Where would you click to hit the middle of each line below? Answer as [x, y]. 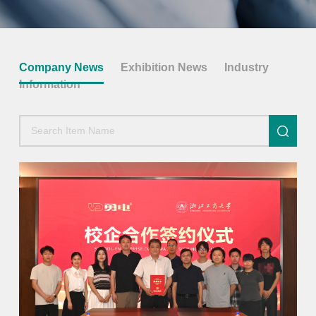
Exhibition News [164, 67]
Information [49, 84]
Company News [61, 67]
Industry [246, 67]
